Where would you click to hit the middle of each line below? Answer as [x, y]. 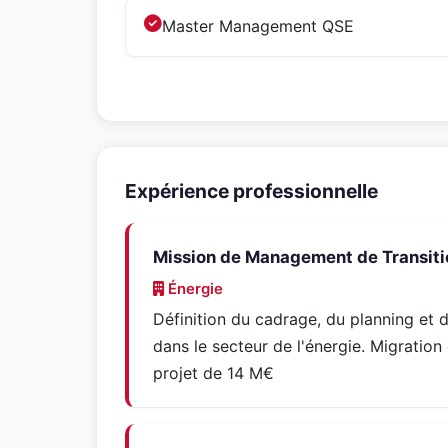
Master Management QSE [258, 26]
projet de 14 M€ [213, 373]
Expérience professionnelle [251, 191]
